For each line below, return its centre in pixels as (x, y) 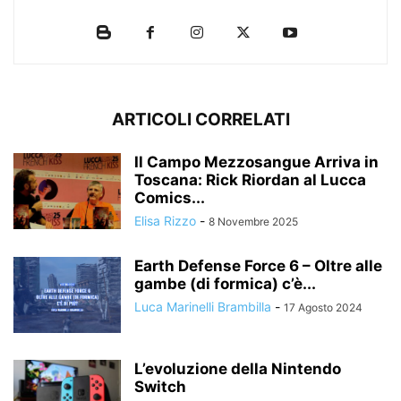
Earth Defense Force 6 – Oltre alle (258, 266)
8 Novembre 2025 (253, 222)
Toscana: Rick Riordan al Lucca (250, 180)
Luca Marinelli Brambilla (203, 307)
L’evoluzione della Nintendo (238, 369)
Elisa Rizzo (165, 221)
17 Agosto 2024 (323, 308)
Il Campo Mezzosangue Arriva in (256, 162)
